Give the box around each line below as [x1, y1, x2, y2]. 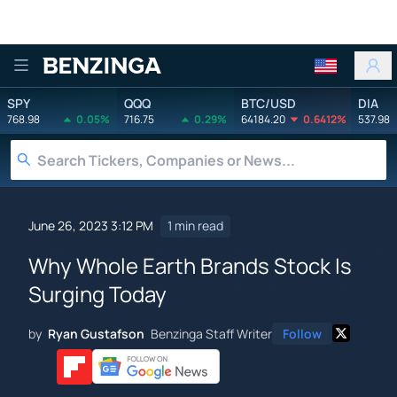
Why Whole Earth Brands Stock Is [28, 250, 352, 280]
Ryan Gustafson [48, 324, 144, 342]
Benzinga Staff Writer [151, 324, 272, 342]
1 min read [167, 217, 223, 235]
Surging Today [28, 278, 167, 308]
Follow [283, 324, 322, 342]
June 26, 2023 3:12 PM [28, 217, 153, 235]
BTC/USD [241, 94, 296, 112]
